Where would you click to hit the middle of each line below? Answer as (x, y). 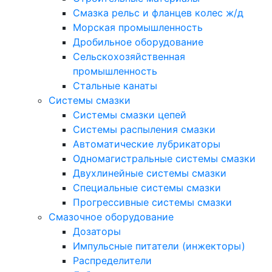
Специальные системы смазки (147, 187)
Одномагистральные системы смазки (164, 158)
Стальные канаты (115, 85)
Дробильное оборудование (138, 42)
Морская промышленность (138, 27)
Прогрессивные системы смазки (152, 202)
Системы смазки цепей (130, 114)
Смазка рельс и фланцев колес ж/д (158, 12)
